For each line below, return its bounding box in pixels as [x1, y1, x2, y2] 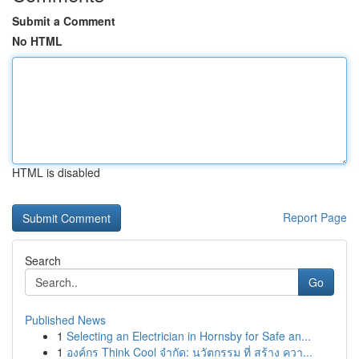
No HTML [12, 33, 63, 49]
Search [25, 252, 61, 268]
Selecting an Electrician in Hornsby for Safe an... [67, 328, 311, 344]
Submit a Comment [12, 13, 115, 29]
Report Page [283, 209, 347, 225]
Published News [25, 312, 106, 328]
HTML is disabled [12, 164, 100, 180]
